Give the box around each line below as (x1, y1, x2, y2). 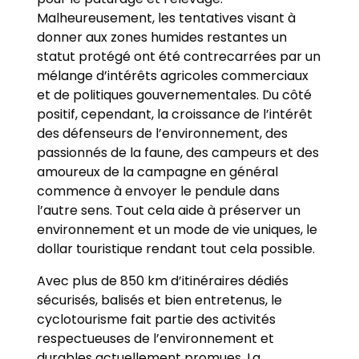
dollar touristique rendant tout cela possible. (37, 239, 316, 258)
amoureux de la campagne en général (37, 162, 279, 181)
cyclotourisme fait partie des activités (37, 309, 276, 329)
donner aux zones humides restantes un (37, 27, 288, 46)
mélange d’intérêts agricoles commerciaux (37, 66, 309, 85)
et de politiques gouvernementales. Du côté (37, 85, 313, 104)
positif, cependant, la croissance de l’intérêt (37, 104, 313, 123)
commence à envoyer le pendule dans (37, 181, 280, 200)
